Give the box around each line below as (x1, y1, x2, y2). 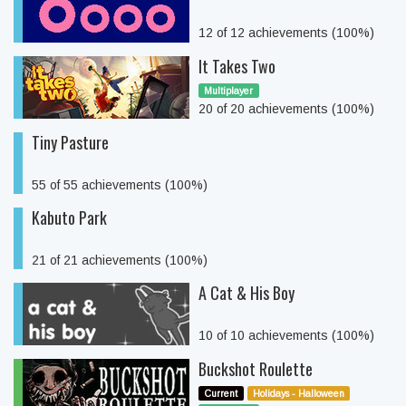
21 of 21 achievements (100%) (32, 253, 208, 267)
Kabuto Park (32, 206, 107, 229)
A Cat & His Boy (198, 281, 295, 304)
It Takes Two (198, 54, 275, 78)
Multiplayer (204, 85, 254, 96)
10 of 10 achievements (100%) (198, 328, 374, 343)
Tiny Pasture (32, 130, 109, 154)
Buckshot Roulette (198, 357, 313, 381)
